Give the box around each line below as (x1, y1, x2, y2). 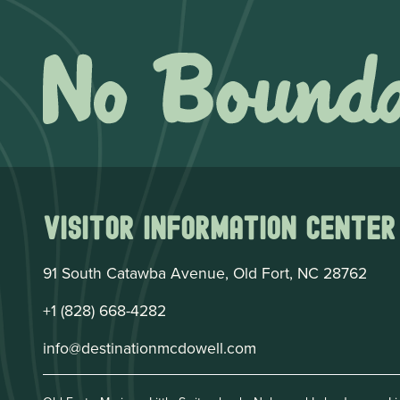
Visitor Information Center (43, 211, 396, 246)
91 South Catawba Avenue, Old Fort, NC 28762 (43, 262, 367, 285)
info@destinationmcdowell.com (43, 337, 256, 360)
